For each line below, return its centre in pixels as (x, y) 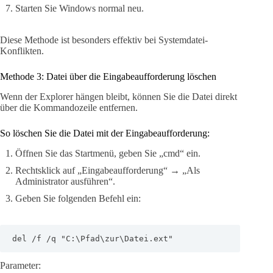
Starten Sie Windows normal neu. (80, 9)
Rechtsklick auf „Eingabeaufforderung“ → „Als (108, 170)
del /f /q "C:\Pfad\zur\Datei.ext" (93, 238)
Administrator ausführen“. (65, 181)
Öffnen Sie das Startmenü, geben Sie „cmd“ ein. (108, 153)
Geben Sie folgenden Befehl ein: (78, 198)
